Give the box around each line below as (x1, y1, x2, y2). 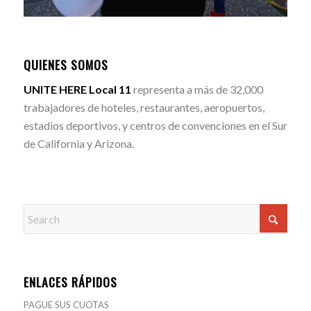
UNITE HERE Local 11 (23, 83, 131, 96)
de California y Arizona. (23, 137, 134, 151)
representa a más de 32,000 (131, 83, 263, 96)
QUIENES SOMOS (23, 55, 108, 74)
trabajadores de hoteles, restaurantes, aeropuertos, (23, 101, 264, 115)
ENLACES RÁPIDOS (23, 273, 117, 292)
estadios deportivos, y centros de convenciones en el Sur (23, 119, 287, 133)
